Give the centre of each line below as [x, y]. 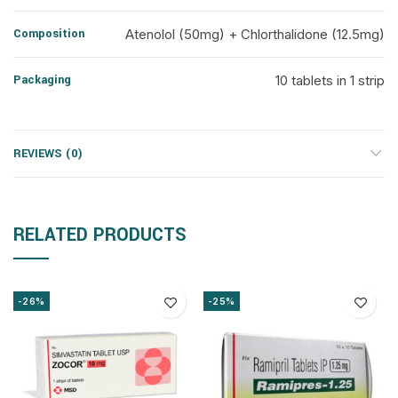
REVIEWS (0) [48, 154]
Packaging [42, 80]
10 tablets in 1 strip [330, 80]
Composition [49, 34]
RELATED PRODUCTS [100, 235]
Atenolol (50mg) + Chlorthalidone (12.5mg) [255, 34]
